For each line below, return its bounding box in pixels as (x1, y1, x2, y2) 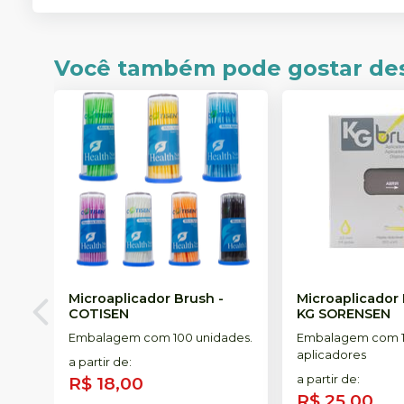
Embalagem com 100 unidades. (69, 330, 252, 344)
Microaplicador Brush (69, 289, 215, 307)
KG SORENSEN (297, 305, 391, 322)
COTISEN (69, 305, 129, 322)
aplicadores (297, 347, 367, 362)
